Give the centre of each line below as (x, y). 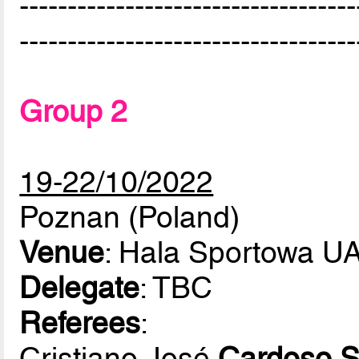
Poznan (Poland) (130, 218)
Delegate (80, 288)
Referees (80, 323)
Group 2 (74, 112)
